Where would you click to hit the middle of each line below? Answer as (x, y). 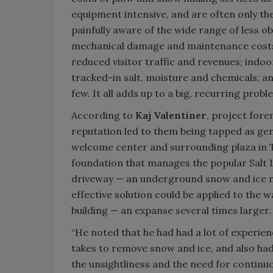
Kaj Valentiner (171, 115)
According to (103, 115)
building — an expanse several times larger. (171, 211)
